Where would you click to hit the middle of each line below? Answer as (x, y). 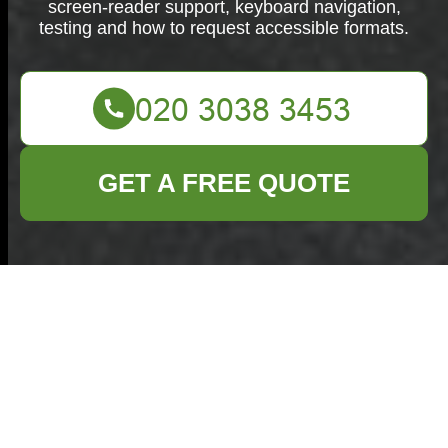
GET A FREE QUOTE (224, 183)
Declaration (144, 386)
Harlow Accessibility (216, 346)
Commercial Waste (203, 306)
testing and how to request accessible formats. (224, 28)
